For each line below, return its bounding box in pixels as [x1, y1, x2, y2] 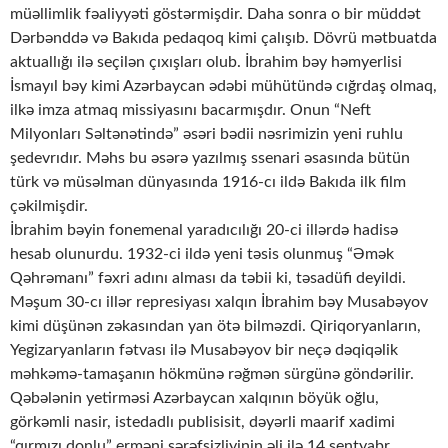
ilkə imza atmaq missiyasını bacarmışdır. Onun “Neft [10, 102, 371, 119]
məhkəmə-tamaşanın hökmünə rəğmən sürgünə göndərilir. [10, 366, 414, 383]
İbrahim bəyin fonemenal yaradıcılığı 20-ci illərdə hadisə [10, 222, 398, 239]
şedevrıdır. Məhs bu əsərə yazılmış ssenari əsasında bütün [10, 150, 410, 167]
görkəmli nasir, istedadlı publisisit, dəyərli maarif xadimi [10, 414, 395, 431]
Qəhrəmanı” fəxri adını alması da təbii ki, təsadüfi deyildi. [10, 270, 406, 287]
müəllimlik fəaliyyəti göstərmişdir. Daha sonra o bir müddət [10, 6, 421, 23]
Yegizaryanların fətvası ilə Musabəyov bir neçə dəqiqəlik [10, 342, 398, 359]
